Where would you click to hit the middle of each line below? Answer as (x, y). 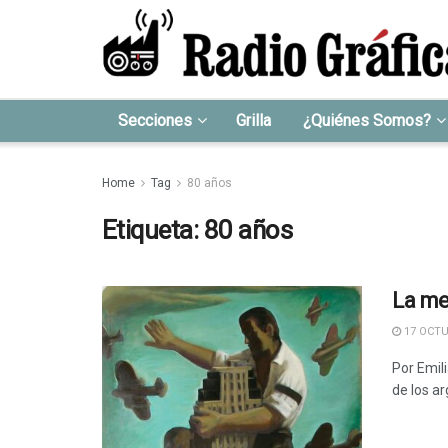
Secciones (155, 120)
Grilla (253, 120)
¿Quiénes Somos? (367, 120)
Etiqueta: (153, 230)
